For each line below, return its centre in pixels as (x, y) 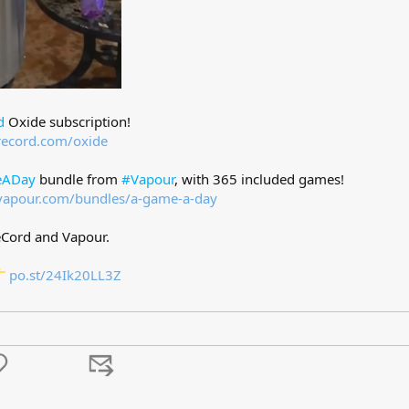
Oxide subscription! (68, 122)
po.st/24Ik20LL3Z (65, 275)
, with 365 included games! (259, 179)
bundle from (79, 179)
